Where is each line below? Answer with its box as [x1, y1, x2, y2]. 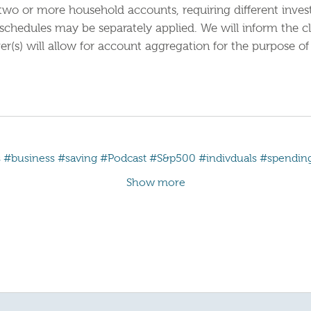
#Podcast [100, 153, 146, 165]
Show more [126, 178, 185, 190]
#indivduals [199, 153, 257, 165]
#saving [58, 153, 97, 165]
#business [3, 153, 55, 165]
